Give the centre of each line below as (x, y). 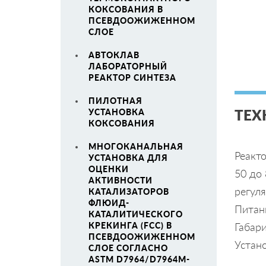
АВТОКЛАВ (114, 55)
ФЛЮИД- (109, 203)
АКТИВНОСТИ (121, 180)
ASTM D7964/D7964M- (139, 259)
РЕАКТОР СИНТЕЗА (132, 77)
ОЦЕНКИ (109, 169)
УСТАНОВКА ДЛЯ (128, 158)
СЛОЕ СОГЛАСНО (128, 248)
